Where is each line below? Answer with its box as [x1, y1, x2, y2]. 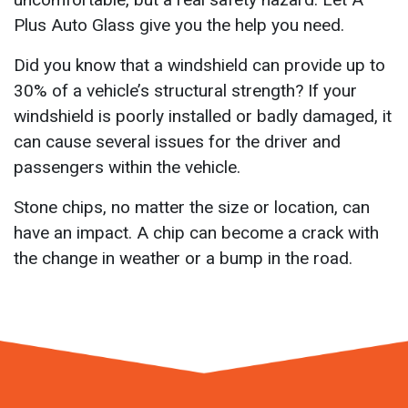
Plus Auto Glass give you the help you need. [14, 15, 344, 36]
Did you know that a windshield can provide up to [14, 55, 385, 76]
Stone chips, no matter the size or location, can [14, 197, 370, 218]
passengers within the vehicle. [14, 157, 240, 178]
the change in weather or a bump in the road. [14, 248, 352, 269]
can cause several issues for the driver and [14, 131, 341, 152]
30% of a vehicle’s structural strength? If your [14, 80, 357, 101]
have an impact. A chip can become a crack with [14, 222, 379, 243]
